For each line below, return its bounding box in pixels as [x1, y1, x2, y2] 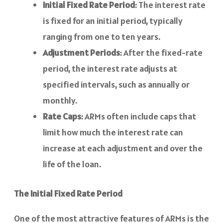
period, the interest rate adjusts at [43, 63, 177, 75]
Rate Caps [43, 111, 81, 122]
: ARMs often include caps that [81, 111, 196, 122]
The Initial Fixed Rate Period [14, 188, 122, 200]
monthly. [43, 95, 77, 107]
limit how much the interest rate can [43, 126, 183, 138]
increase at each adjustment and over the [43, 142, 203, 154]
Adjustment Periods [43, 47, 120, 59]
